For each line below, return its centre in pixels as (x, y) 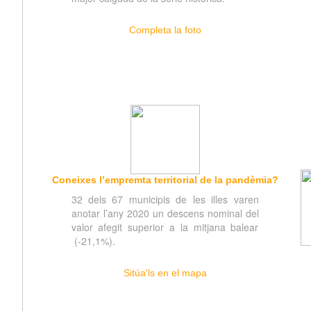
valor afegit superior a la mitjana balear (165, 227)
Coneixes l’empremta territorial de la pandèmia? (165, 180)
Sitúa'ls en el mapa (165, 273)
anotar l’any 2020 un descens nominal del (165, 213)
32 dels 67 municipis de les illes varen (165, 199)
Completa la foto (165, 30)
